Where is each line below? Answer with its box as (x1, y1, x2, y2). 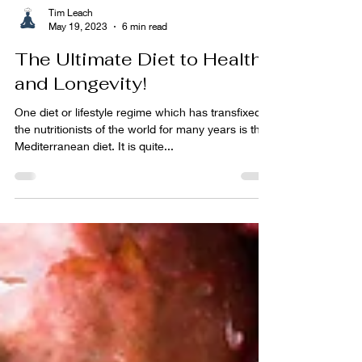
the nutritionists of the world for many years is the (15, 180, 267, 195)
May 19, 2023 (48, 78, 107, 91)
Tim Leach (48, 65, 93, 78)
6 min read (122, 78, 167, 91)
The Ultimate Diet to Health (15, 106, 262, 129)
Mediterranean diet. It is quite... (15, 197, 174, 212)
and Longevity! (15, 130, 147, 154)
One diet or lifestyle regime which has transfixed (15, 163, 261, 178)
